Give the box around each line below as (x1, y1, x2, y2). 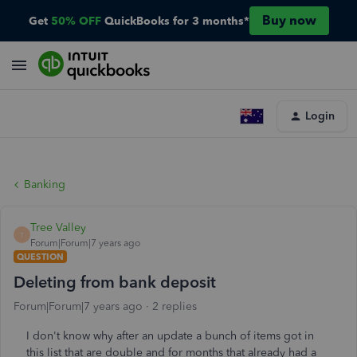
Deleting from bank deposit (14, 273, 216, 292)
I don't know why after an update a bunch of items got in (26, 329, 314, 343)
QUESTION (17, 251, 64, 262)
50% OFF (50, 14, 101, 28)
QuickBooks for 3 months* (104, 14, 249, 28)
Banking (24, 178, 65, 191)
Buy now (261, 13, 316, 28)
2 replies (152, 300, 197, 313)
